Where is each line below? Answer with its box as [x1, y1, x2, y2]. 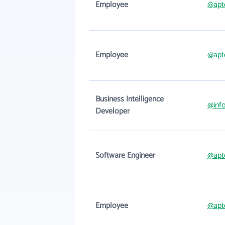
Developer [95, 104, 130, 118]
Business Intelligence [95, 92, 164, 106]
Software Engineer [95, 149, 155, 162]
